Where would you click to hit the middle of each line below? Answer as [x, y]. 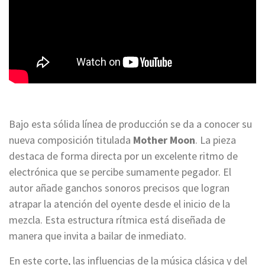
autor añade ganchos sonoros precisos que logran [119, 188]
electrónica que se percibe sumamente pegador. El [120, 172]
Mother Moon [164, 140]
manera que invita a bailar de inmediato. [98, 236]
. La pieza [216, 140]
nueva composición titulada [71, 140]
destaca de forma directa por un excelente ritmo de [123, 156]
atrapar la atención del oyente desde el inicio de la [119, 204]
